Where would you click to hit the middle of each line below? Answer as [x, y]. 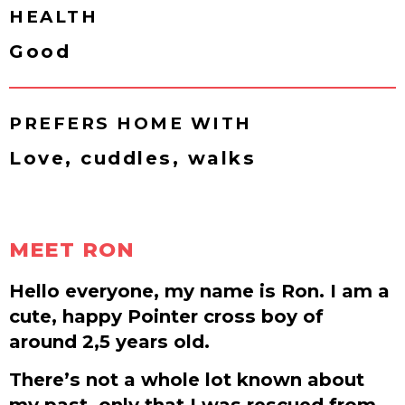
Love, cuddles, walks [132, 157]
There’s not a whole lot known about [187, 380]
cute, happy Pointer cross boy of [166, 316]
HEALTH [53, 16]
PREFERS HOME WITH [131, 123]
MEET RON [72, 249]
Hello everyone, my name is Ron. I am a [199, 290]
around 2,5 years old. [109, 341]
